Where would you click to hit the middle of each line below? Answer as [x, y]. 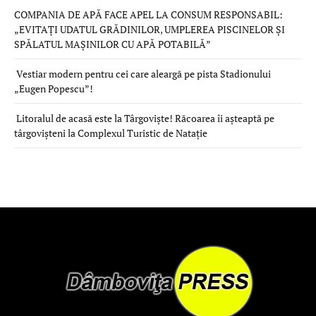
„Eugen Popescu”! [54, 89]
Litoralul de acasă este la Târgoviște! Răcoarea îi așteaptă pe [144, 119]
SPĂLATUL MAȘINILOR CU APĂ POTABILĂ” [113, 44]
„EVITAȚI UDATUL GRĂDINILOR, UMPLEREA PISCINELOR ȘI [150, 30]
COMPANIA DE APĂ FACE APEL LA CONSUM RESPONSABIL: [148, 15]
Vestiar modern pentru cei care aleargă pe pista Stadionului [142, 74]
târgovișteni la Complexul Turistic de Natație [111, 133]
